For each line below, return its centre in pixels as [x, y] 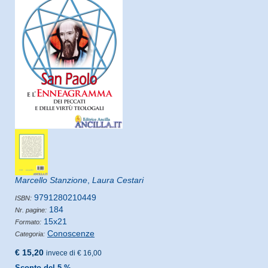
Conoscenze [71, 233]
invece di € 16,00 [74, 253]
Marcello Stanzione [51, 180]
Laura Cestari [118, 180]
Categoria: [30, 234]
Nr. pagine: [31, 210]
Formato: [28, 222]
